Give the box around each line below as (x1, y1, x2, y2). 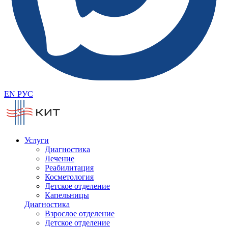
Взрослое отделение (45, 209, 115, 218)
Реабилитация (45, 163, 94, 173)
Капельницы (45, 191, 89, 200)
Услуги (24, 136, 49, 145)
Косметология (45, 173, 94, 182)
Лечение (45, 154, 74, 163)
